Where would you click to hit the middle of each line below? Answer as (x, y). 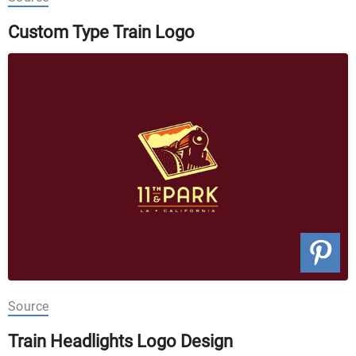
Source (29, 306)
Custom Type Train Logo (101, 33)
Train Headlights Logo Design (120, 341)
